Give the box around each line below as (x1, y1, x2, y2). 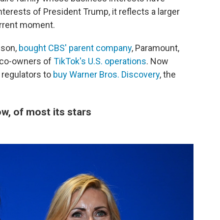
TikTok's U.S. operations (54, 56, 146, 67)
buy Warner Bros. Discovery (53, 69, 160, 80)
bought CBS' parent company (19, 43, 132, 54)
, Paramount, (132, 43, 179, 54)
